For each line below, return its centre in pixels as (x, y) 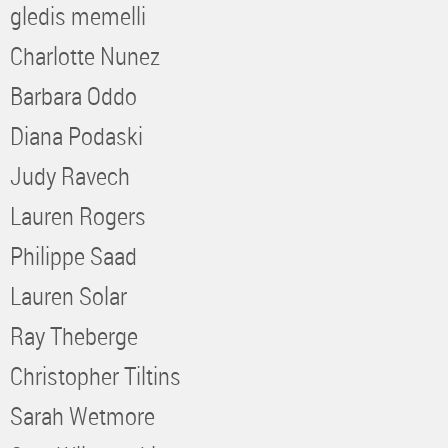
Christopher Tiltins (95, 375)
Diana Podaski (76, 135)
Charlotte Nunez (85, 55)
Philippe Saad (73, 255)
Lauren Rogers (78, 215)
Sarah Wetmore (82, 415)
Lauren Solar (68, 295)
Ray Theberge (74, 335)
